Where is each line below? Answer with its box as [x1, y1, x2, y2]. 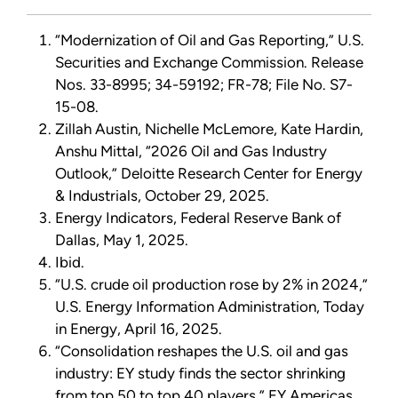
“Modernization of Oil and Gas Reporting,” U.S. [55, 31, 364, 50]
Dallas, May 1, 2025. [55, 231, 188, 250]
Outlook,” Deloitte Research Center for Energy [55, 164, 362, 183]
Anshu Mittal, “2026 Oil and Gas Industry [55, 142, 327, 161]
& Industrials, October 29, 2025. [55, 187, 269, 205]
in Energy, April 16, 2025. [55, 320, 222, 338]
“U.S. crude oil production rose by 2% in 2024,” [55, 275, 368, 294]
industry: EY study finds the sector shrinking [55, 364, 346, 383]
